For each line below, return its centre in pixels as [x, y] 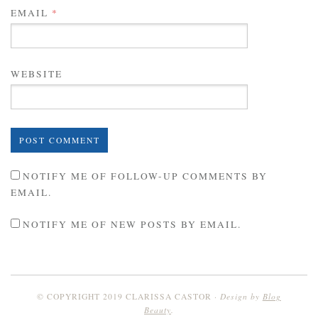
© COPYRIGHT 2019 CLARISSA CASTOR [125, 296]
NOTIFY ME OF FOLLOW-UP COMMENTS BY [145, 176]
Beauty [158, 309]
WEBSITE [37, 73]
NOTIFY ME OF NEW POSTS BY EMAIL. [132, 224]
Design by [241, 296]
